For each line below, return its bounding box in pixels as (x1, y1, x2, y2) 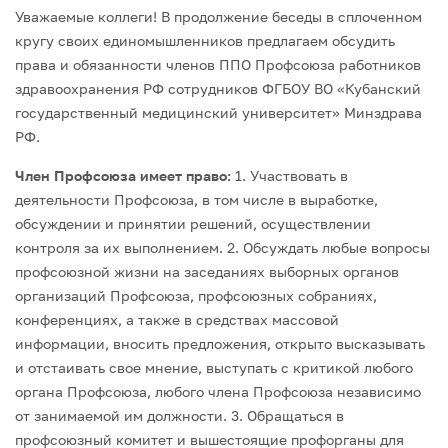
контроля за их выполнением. (15, 239, 223, 256)
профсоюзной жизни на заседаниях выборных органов (15, 263, 399, 280)
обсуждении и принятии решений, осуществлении (15, 215, 371, 232)
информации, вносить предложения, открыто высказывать (15, 335, 425, 352)
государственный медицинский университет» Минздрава (15, 104, 422, 121)
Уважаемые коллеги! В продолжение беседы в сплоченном (15, 8, 422, 25)
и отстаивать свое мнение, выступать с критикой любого (15, 359, 413, 376)
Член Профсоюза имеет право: (15, 167, 231, 184)
